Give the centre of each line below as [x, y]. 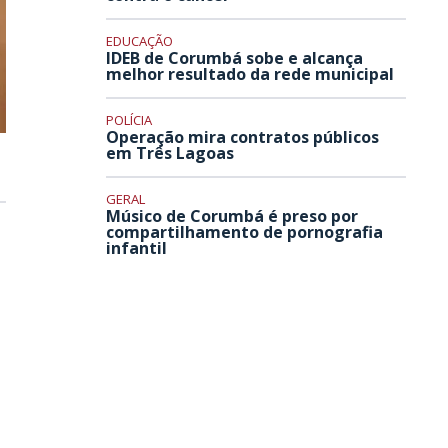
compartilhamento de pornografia [244, 232]
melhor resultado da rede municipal [250, 74]
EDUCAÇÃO [139, 41]
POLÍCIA [129, 120]
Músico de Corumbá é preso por [232, 216]
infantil [136, 248]
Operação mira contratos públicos [242, 137]
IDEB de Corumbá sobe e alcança [234, 58]
